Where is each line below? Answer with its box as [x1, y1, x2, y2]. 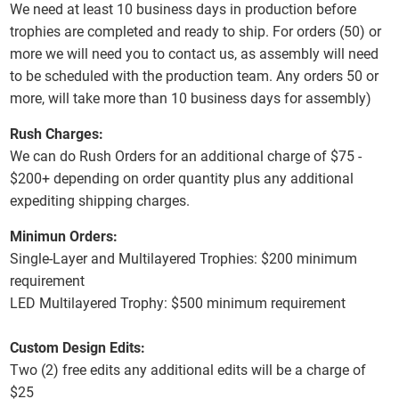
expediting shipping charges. [10, 192, 191, 210]
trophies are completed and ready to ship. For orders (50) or [10, 23, 382, 41]
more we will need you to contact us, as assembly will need [10, 45, 379, 63]
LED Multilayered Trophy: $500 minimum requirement [10, 295, 346, 313]
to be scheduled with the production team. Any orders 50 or [10, 68, 379, 85]
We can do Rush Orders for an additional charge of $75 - [10, 148, 362, 166]
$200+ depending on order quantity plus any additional [10, 170, 354, 188]
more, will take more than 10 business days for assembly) [10, 90, 372, 108]
